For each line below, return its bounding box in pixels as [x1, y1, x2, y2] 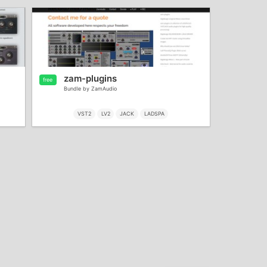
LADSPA [144, 110, 164, 117]
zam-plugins [64, 73, 117, 85]
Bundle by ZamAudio [64, 85, 117, 92]
